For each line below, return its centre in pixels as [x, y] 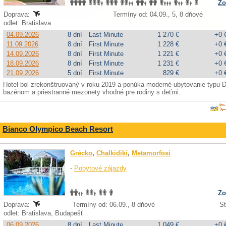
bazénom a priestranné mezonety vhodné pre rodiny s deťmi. [92, 92]
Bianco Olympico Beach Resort [58, 129]
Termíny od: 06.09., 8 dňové [114, 205]
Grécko [81, 153]
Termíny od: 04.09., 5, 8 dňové [158, 14]
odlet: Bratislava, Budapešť [44, 213]
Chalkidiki [112, 153]
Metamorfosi [151, 153]
